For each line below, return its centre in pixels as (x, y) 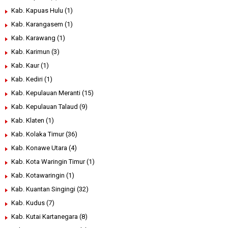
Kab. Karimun (31, 52)
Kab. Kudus (28, 203)
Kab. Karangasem (37, 24)
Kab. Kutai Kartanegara (45, 217)
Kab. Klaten (28, 121)
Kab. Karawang (33, 38)
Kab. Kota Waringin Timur (48, 162)
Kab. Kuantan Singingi (43, 189)
